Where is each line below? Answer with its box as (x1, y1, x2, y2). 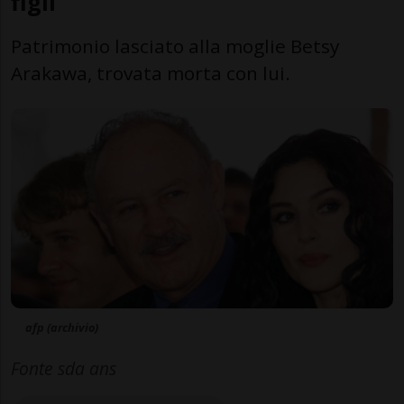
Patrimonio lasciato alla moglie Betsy (11, 32, 339, 59)
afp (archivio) (25, 319, 98, 336)
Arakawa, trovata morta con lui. (11, 60, 290, 86)
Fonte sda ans (11, 356, 116, 381)
